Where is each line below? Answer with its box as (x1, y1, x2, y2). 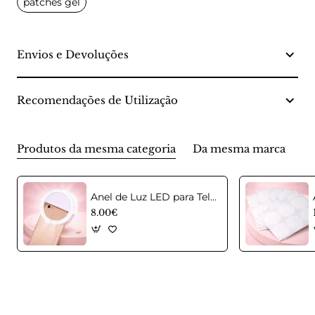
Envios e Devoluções (17, 48, 129, 62)
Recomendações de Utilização (17, 94, 178, 108)
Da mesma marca (193, 142, 285, 156)
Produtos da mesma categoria (17, 142, 176, 156)
